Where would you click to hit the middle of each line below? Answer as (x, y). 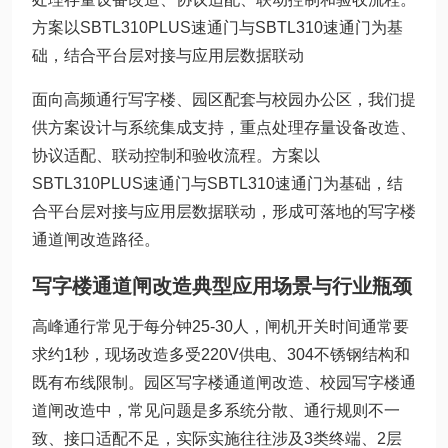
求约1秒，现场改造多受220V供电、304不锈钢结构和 (221, 354)
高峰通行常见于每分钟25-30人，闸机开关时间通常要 (220, 326)
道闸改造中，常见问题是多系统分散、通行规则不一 (216, 410)
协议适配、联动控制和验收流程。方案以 (176, 155)
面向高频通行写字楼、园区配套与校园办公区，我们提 (224, 99)
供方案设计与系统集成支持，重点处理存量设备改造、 (224, 127)
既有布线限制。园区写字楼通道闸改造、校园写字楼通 (224, 382)
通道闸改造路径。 (96, 239)
